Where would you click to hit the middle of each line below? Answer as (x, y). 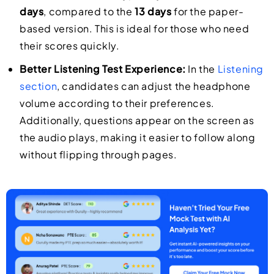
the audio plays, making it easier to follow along (138, 138)
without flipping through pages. (98, 155)
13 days (153, 12)
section (39, 86)
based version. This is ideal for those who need (135, 29)
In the (202, 69)
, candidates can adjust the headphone (154, 86)
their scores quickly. (70, 46)
